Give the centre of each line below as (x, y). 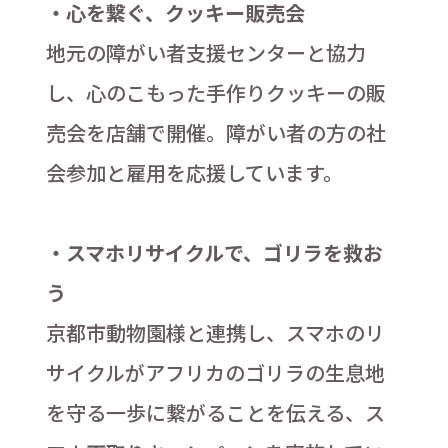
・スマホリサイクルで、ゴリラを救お (214, 252)
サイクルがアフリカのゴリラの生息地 (215, 372)
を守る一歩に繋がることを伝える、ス (215, 412)
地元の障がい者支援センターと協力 (205, 52)
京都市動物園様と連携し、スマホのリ (215, 332)
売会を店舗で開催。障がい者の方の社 (215, 132)
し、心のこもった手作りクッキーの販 (215, 92)
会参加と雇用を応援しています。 (194, 172)
